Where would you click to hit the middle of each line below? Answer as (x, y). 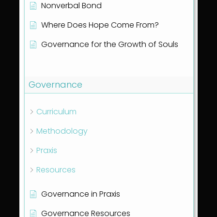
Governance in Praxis (81, 194)
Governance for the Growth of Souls (110, 45)
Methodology (62, 131)
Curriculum (56, 112)
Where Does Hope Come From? (100, 25)
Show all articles (60, 63)
